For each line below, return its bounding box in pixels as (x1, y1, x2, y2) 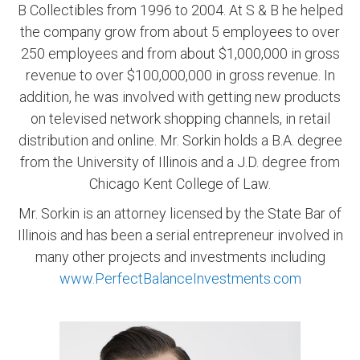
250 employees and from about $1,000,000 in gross (20, 45, 340, 63)
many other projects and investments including (35, 248, 325, 266)
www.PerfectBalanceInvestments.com (59, 270, 301, 288)
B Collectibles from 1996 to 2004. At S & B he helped (17, 2, 343, 19)
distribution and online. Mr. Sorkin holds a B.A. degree (18, 132, 342, 149)
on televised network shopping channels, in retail (30, 110, 330, 128)
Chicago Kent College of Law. (89, 175, 271, 193)
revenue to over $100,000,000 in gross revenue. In (25, 67, 335, 84)
